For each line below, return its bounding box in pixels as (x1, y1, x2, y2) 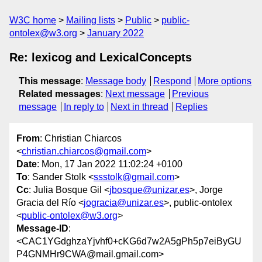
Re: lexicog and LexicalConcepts (9, 51, 192, 64)
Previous (171, 89, 209, 99)
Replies (175, 102, 208, 112)
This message (19, 76, 81, 86)
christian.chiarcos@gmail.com (22, 146, 146, 157)
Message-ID (16, 223, 68, 234)
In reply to (63, 102, 104, 112)
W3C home (9, 15, 56, 25)
